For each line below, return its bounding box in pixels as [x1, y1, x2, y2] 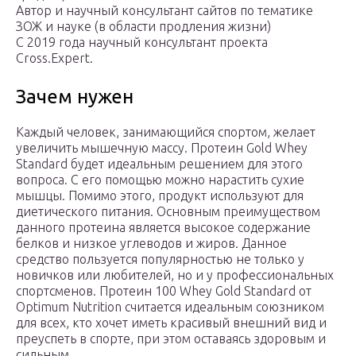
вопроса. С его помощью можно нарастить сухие [16, 172, 304, 188]
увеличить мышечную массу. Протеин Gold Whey [16, 141, 308, 156]
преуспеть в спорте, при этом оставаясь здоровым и [16, 331, 326, 346]
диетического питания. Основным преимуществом [16, 204, 320, 219]
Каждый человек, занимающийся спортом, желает [16, 125, 315, 140]
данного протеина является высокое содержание [16, 220, 311, 235]
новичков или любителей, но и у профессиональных [16, 268, 334, 283]
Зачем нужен [16, 86, 133, 108]
